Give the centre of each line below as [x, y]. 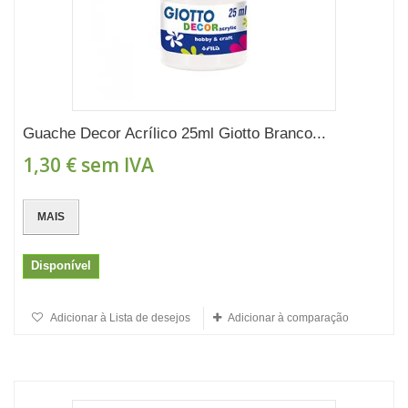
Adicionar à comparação [288, 318]
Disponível [61, 265]
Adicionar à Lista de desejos [119, 318]
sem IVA [115, 165]
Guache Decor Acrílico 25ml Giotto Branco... [174, 133]
